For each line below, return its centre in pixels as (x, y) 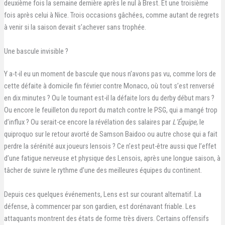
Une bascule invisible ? (36, 51)
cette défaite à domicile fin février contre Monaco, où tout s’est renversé (109, 86)
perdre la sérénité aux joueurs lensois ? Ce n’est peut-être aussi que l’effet (110, 146)
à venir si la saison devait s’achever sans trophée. (75, 27)
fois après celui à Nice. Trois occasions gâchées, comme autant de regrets (111, 15)
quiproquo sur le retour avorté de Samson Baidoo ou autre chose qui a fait (110, 134)
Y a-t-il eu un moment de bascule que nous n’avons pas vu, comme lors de (110, 74)
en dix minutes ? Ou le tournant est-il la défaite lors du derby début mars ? (109, 98)
